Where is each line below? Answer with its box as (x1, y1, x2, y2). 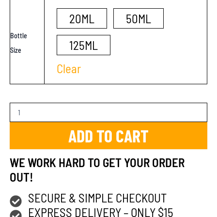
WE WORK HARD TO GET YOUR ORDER (10, 155, 185, 170)
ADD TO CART (68, 124, 149, 146)
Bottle (10, 31, 27, 40)
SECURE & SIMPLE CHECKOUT (28, 190, 167, 205)
